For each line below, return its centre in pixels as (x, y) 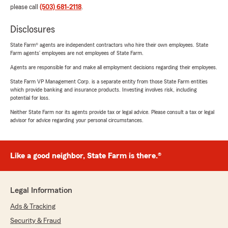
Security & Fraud (36, 221)
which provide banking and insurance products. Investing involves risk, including (104, 89)
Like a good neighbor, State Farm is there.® (86, 155)
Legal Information (41, 190)
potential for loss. (30, 97)
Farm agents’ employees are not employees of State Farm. (77, 53)
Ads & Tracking (33, 206)
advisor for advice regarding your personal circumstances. (77, 120)
